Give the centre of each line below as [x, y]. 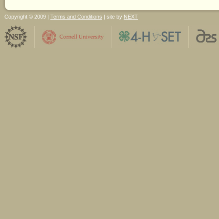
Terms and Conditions [76, 17]
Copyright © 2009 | [27, 17]
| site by [113, 17]
